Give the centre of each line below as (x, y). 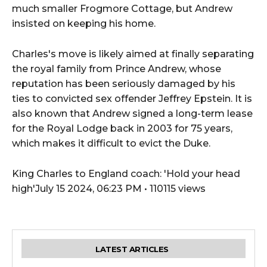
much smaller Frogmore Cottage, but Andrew (122, 9)
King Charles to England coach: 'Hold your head (126, 174)
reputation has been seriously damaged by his (124, 84)
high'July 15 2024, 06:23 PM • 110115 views (109, 189)
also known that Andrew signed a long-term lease (132, 114)
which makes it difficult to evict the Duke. (111, 144)
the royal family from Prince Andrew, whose (117, 69)
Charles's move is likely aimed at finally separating (133, 54)
